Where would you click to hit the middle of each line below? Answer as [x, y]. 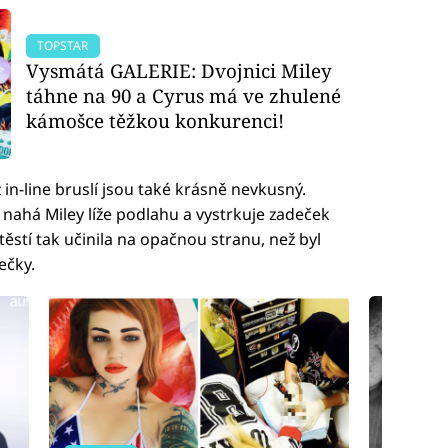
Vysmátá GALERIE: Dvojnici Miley [179, 71]
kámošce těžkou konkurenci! [155, 121]
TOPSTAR [63, 46]
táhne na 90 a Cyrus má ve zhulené [184, 96]
